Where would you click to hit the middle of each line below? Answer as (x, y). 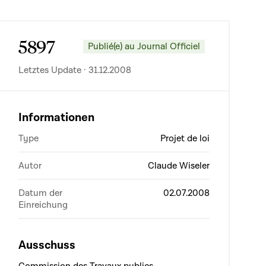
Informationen (56, 118)
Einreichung (43, 205)
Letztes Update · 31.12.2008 (75, 70)
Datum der (40, 193)
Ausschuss (47, 245)
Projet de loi (185, 138)
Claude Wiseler (179, 166)
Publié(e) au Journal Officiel (144, 46)
